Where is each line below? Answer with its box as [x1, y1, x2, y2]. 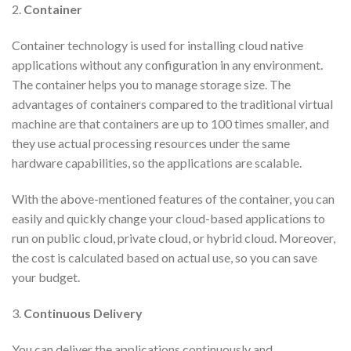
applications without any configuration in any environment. [12, 57, 323, 73]
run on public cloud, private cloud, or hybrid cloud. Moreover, [12, 230, 335, 245]
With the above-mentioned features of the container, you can [12, 190, 335, 206]
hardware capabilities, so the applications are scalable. [12, 155, 302, 171]
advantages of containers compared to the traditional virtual [12, 96, 333, 112]
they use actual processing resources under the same [12, 136, 290, 151]
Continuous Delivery [24, 305, 143, 320]
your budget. [12, 269, 80, 284]
